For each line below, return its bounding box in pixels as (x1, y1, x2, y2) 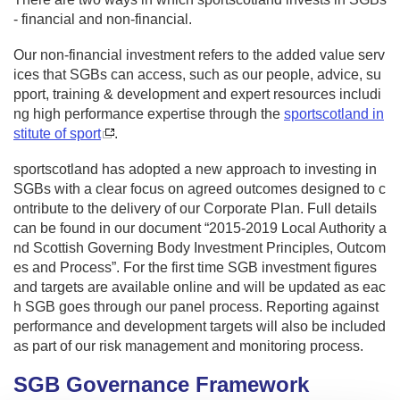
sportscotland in (284, 105, 384, 121)
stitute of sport (13, 125, 101, 141)
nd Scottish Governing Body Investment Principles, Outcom (13, 239, 386, 255)
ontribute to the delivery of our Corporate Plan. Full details (13, 200, 377, 216)
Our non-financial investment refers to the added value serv (13, 46, 385, 62)
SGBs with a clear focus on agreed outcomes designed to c (13, 180, 386, 196)
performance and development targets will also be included (13, 318, 386, 334)
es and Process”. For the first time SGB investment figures (13, 259, 377, 275)
